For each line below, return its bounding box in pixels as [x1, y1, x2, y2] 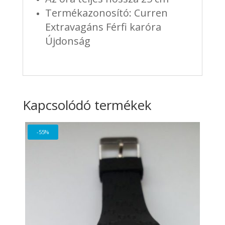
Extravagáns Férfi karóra [45, 20, 161, 34]
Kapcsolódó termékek [22, 96, 152, 115]
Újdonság [45, 34, 90, 48]
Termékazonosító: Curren [45, 6, 168, 20]
